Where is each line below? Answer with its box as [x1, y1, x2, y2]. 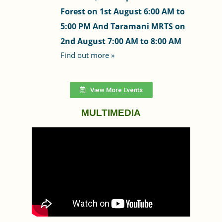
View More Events [90, 86, 143, 94]
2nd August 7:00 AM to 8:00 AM [60, 35, 181, 47]
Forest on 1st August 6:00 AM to [60, 5, 185, 17]
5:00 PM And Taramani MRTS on [60, 20, 185, 32]
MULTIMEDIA [81, 107, 141, 118]
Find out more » [60, 50, 114, 60]
